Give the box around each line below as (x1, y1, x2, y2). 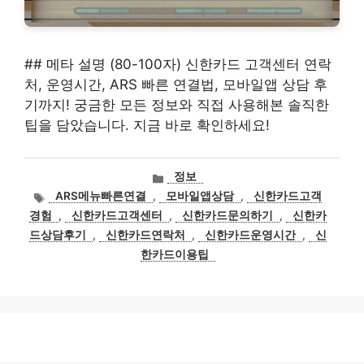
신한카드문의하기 (182, 209, 273, 223)
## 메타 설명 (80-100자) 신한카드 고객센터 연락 (24, 56, 331, 72)
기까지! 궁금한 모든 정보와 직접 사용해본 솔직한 (24, 97, 329, 113)
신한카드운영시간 (205, 228, 296, 242)
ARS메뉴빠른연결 (55, 189, 147, 203)
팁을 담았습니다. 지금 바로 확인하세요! (24, 117, 270, 133)
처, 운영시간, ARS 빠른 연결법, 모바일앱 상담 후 (24, 76, 327, 93)
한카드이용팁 (141, 248, 209, 262)
